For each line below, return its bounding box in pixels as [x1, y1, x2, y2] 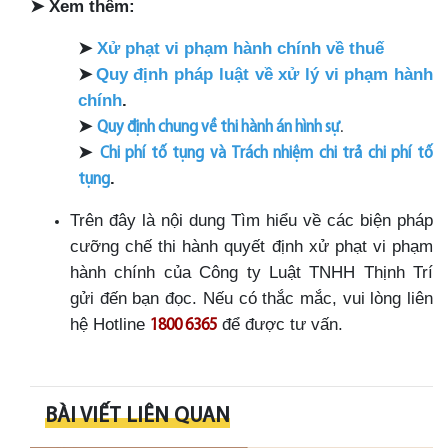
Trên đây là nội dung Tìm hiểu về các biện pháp [70, 209, 433, 230]
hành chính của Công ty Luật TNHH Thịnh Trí [70, 261, 433, 282]
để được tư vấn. [217, 313, 343, 334]
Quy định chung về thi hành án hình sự [97, 118, 340, 136]
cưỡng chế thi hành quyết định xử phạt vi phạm [70, 235, 433, 256]
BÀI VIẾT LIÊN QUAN [45, 404, 230, 428]
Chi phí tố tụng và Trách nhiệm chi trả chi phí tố [99, 144, 434, 162]
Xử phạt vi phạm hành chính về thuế [97, 37, 384, 58]
